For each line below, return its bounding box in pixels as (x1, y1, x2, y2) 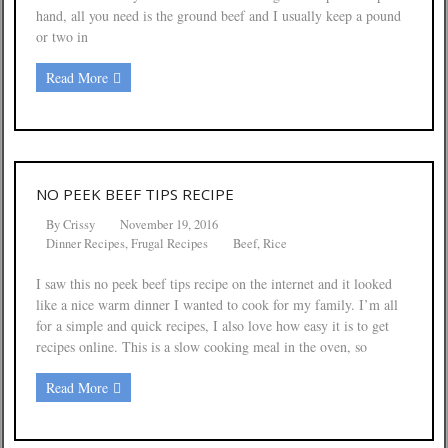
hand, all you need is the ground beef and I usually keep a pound (36, 6, 401, 25)
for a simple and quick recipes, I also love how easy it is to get (36, 316, 389, 335)
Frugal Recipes (131, 235, 208, 252)
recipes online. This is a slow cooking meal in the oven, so (36, 337, 367, 356)
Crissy (63, 216, 95, 233)
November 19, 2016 (120, 216, 218, 233)
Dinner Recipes (46, 235, 125, 252)
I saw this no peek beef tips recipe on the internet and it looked (36, 274, 392, 293)
